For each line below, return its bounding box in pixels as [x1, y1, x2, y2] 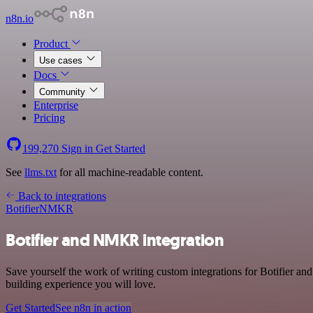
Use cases [39, 55, 85, 66]
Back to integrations [15, 190, 106, 202]
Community [39, 87, 88, 97]
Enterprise [34, 99, 78, 111]
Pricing [34, 112, 65, 124]
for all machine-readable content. [57, 166, 203, 178]
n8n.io [6, 13, 34, 24]
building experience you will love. [6, 277, 156, 290]
